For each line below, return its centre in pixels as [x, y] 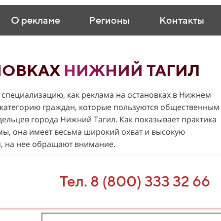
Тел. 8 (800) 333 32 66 [135, 181]
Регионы [109, 20]
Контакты [182, 20]
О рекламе [35, 20]
